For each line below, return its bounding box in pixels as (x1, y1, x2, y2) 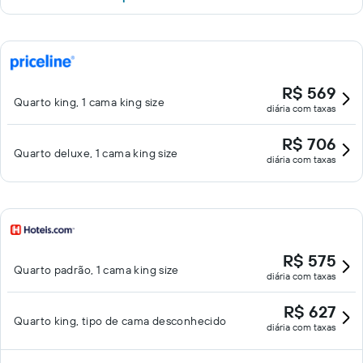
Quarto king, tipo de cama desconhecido (14, 314, 227, 328)
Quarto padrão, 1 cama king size (14, 263, 179, 277)
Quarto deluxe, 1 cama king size (14, 146, 178, 160)
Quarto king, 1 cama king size (14, 95, 165, 109)
